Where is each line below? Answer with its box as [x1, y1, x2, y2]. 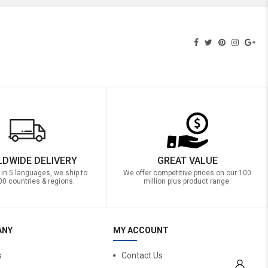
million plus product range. [144, 177, 232, 186]
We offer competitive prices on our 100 [123, 169, 252, 178]
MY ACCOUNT [113, 226, 169, 236]
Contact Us [121, 251, 163, 261]
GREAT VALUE [157, 155, 218, 167]
